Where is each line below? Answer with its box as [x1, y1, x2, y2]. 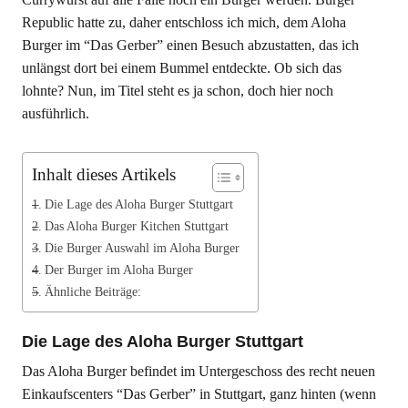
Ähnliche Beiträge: [44, 284, 141, 299]
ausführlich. [21, 106, 89, 121]
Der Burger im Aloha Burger [44, 262, 193, 277]
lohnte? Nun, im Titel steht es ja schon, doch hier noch [21, 83, 333, 98]
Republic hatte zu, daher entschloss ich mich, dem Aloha [21, 15, 346, 30]
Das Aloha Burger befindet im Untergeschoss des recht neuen [21, 363, 375, 379]
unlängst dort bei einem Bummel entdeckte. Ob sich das [21, 60, 342, 76]
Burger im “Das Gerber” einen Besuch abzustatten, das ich [21, 37, 359, 53]
